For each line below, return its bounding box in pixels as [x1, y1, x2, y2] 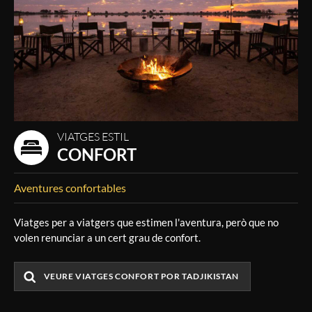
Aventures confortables [14, 181, 126, 195]
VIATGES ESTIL [57, 130, 129, 143]
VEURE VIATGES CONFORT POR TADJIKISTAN [43, 271, 239, 282]
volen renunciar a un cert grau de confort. [14, 231, 201, 244]
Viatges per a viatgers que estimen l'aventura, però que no [14, 216, 279, 229]
